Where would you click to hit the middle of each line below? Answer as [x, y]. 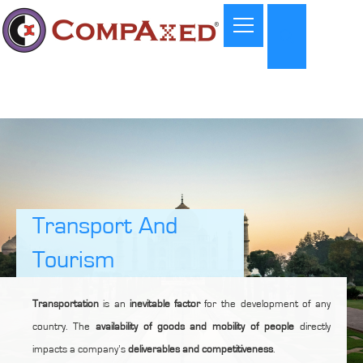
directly [312, 327]
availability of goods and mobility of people [194, 327]
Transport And [105, 226]
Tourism [73, 260]
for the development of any [265, 304]
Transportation [65, 304]
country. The [64, 327]
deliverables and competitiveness [200, 350]
